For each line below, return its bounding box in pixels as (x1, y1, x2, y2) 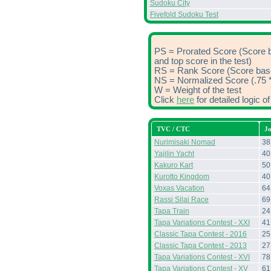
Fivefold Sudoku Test (149, 10, 218, 19)
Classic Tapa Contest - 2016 (154, 230, 247, 238)
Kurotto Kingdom (154, 172, 209, 181)
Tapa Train (154, 207, 189, 215)
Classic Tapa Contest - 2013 (154, 241, 247, 250)
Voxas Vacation (154, 184, 204, 192)
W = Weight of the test (154, 85, 241, 95)
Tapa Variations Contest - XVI (154, 253, 250, 261)
